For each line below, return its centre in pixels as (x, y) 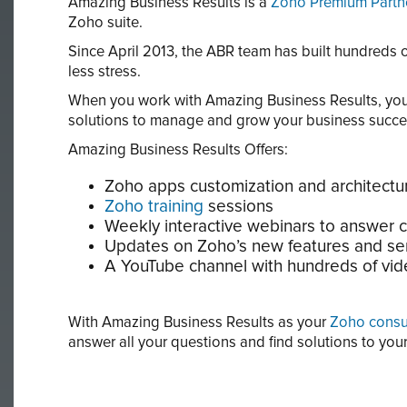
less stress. (104, 71)
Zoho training (154, 206)
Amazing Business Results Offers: (178, 149)
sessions (238, 206)
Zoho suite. (105, 22)
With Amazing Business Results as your (199, 322)
